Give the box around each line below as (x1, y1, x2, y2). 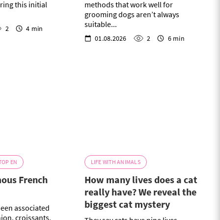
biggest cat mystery (84, 198, 170, 211)
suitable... (84, 19, 117, 29)
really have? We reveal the (84, 186, 196, 198)
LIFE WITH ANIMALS (90, 158, 140, 166)
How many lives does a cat (84, 173, 197, 186)
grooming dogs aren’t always (84, 9, 179, 20)
